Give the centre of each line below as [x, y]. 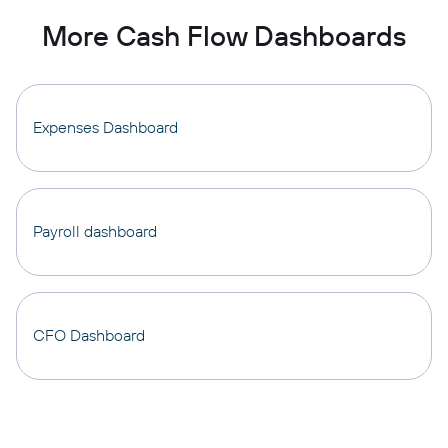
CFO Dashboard [89, 335]
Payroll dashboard [95, 231]
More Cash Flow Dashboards [224, 35]
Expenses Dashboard [105, 127]
